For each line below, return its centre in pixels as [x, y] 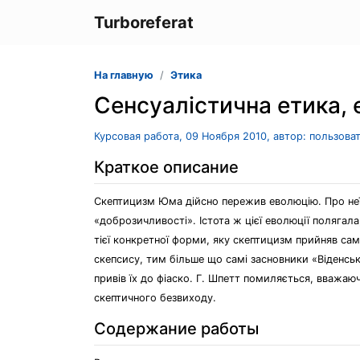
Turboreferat [144, 22]
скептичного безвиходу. [155, 298]
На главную [124, 75]
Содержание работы [176, 329]
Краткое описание [166, 167]
